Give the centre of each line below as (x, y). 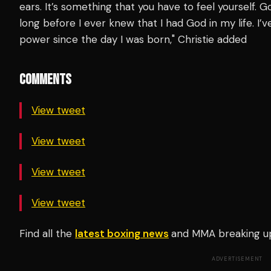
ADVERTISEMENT (237, 259)
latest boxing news (122, 233)
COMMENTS (45, 79)
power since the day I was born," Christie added (135, 39)
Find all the (47, 233)
